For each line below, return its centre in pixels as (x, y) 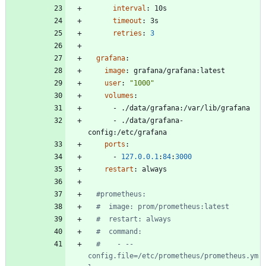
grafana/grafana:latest (179, 70)
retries (127, 33)
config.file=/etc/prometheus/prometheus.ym (173, 256)
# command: (119, 231)
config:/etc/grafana (127, 132)
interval (129, 8)
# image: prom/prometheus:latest (163, 206)
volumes (119, 95)
